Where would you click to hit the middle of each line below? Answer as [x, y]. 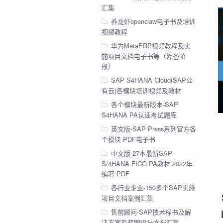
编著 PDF [115, 173]
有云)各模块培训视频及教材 [141, 91]
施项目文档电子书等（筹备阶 [143, 56]
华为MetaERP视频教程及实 [151, 46]
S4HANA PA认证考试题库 [139, 115]
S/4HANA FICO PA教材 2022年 [147, 163]
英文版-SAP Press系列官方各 [153, 128]
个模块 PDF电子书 [128, 139]
